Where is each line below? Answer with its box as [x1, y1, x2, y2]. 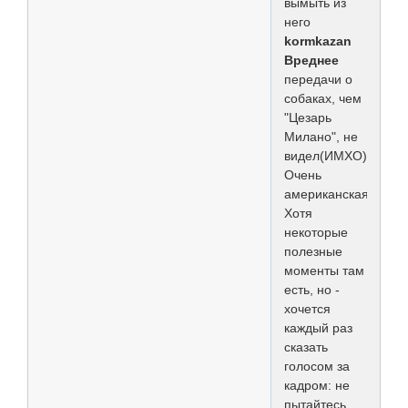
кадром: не [284, 377, 350, 393]
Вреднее [284, 52, 339, 67]
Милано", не [284, 128, 358, 144]
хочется [284, 301, 331, 316]
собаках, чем [284, 90, 362, 106]
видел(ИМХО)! [284, 148, 371, 163]
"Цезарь [284, 109, 331, 125]
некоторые [284, 224, 348, 240]
